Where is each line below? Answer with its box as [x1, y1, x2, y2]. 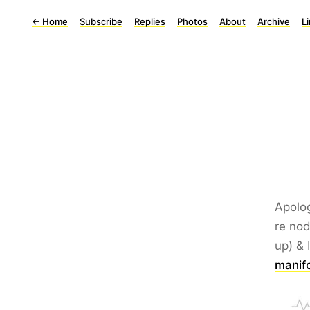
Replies [134, 16, 165, 27]
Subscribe [80, 16, 122, 27]
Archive [257, 16, 290, 27]
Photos [177, 16, 208, 27]
